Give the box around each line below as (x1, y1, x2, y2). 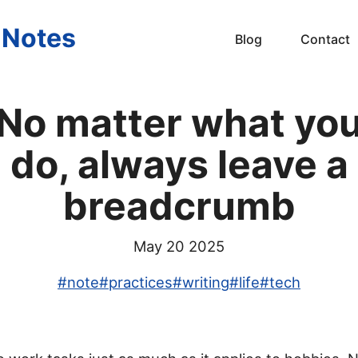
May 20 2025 (133, 237, 225, 255)
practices (109, 272, 173, 291)
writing (182, 272, 229, 291)
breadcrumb (62, 182, 296, 229)
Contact (300, 30, 350, 47)
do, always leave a (10, 141, 348, 188)
